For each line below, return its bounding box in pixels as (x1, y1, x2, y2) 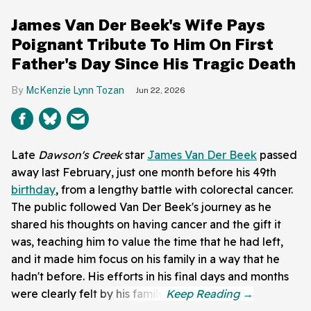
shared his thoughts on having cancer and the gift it (11, 217, 281, 231)
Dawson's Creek (38, 147, 122, 162)
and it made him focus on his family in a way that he (11, 251, 280, 266)
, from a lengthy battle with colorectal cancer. (56, 182, 293, 196)
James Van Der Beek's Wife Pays (11, 15, 265, 34)
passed (257, 147, 297, 162)
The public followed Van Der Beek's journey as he (11, 199, 271, 214)
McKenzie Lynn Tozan (26, 84, 124, 96)
